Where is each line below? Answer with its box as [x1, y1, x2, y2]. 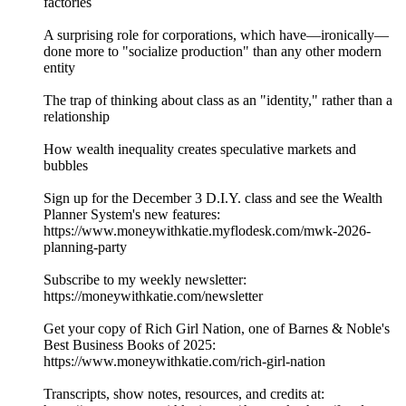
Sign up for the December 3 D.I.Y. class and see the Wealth [43, 190, 382, 207]
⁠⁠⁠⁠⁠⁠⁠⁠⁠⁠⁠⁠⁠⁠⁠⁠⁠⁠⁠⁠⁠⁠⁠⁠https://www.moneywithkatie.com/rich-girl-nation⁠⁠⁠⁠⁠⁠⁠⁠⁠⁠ [43, 353, 325, 370]
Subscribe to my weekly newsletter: [43, 272, 246, 288]
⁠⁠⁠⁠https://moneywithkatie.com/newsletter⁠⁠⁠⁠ [43, 288, 263, 304]
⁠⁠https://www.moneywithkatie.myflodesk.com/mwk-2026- [43, 223, 371, 239]
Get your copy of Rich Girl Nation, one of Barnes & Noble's [43, 321, 390, 337]
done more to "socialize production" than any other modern [43, 43, 382, 60]
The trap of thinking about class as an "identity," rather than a [43, 92, 392, 109]
